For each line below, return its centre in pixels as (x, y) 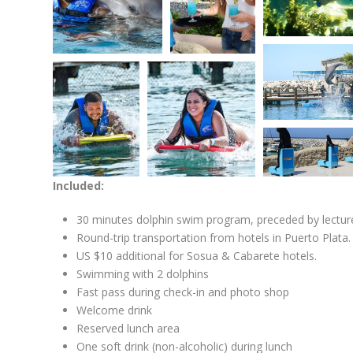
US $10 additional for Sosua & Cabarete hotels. (197, 256)
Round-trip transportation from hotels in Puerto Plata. (214, 238)
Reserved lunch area (128, 329)
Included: (78, 186)
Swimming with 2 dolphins (143, 274)
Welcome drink (114, 310)
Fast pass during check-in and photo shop (183, 292)
